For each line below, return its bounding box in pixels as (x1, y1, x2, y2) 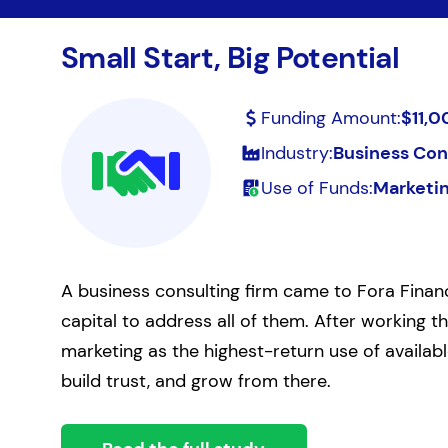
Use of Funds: (260, 176, 373, 200)
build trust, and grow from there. (60, 369, 331, 393)
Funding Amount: (260, 106, 401, 130)
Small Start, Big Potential (60, 38, 400, 77)
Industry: (260, 141, 333, 165)
